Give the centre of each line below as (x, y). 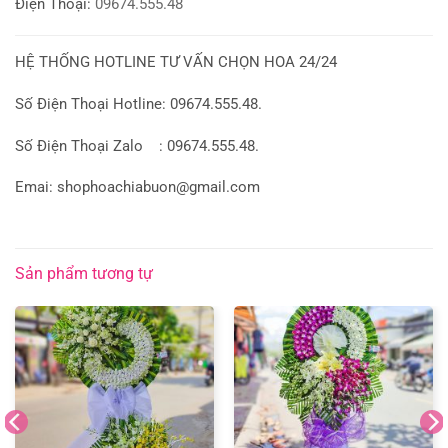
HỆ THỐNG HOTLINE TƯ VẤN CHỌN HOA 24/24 (176, 62)
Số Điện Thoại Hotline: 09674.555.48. (138, 104)
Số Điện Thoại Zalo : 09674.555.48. (137, 146)
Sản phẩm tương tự (84, 274)
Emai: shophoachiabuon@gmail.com (137, 188)
